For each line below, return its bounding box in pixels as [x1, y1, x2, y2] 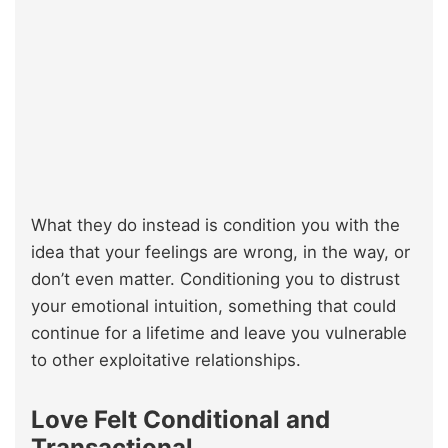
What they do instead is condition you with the [31, 215, 400, 236]
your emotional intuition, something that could [31, 296, 396, 317]
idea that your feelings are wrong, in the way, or [31, 242, 410, 263]
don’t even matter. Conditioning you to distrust [31, 269, 400, 290]
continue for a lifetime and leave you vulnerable [31, 323, 407, 344]
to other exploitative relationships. [31, 350, 301, 371]
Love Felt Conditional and [31, 405, 330, 435]
